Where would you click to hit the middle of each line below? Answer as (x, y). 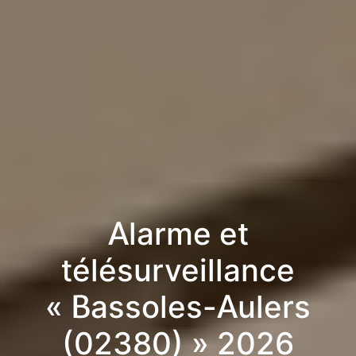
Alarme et (178, 234)
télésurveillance (178, 271)
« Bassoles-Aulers (178, 307)
